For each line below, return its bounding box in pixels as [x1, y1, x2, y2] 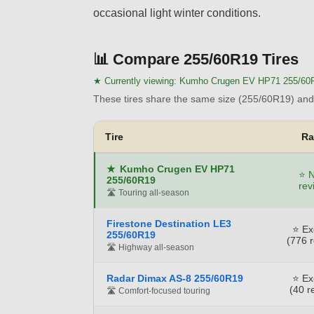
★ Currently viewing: [93, 75, 179, 86]
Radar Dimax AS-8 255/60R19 [107, 272, 243, 284]
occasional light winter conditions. [93, 6, 261, 19]
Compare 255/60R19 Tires [113, 50, 299, 68]
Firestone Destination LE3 [107, 217, 231, 229]
